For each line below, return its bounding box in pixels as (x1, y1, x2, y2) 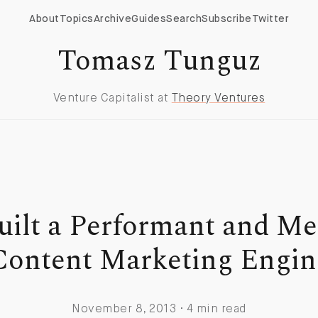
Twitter (251, 14, 289, 24)
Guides (131, 14, 166, 24)
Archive (93, 14, 131, 24)
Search (166, 14, 202, 24)
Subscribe (202, 14, 252, 24)
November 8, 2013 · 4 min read (72, 303, 246, 315)
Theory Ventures (171, 93, 265, 104)
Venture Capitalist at (53, 93, 172, 104)
